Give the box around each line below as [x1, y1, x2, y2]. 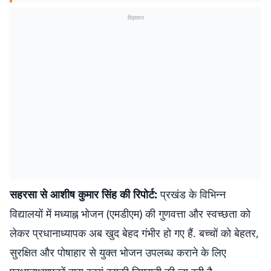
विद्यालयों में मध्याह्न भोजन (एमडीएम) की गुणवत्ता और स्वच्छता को [10, 206, 250, 221]
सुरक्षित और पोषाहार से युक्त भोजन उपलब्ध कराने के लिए [10, 245, 226, 260]
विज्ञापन [127, 13, 144, 22]
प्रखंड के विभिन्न [157, 187, 226, 201]
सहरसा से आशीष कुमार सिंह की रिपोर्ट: [10, 187, 157, 201]
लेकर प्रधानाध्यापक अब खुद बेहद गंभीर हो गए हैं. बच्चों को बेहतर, [10, 226, 259, 240]
